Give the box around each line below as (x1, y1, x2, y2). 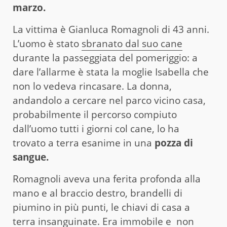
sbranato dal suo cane (82, 37, 182, 51)
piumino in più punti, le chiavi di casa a (13, 201, 190, 214)
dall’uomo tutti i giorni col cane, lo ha (13, 122, 179, 136)
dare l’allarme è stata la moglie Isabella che (13, 65, 209, 79)
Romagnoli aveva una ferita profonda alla (13, 172, 201, 186)
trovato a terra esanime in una (13, 136, 155, 150)
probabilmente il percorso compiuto (13, 108, 177, 122)
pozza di (155, 136, 193, 150)
